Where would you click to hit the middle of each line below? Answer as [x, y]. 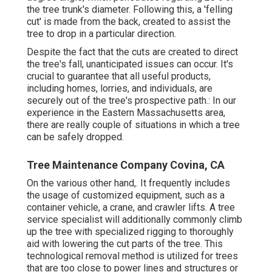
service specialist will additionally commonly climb [134, 219]
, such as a [202, 195]
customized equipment [131, 195]
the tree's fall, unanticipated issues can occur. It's [130, 64]
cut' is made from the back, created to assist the [129, 21]
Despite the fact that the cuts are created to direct [132, 52]
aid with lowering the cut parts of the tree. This [125, 243]
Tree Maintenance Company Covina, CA [126, 165]
